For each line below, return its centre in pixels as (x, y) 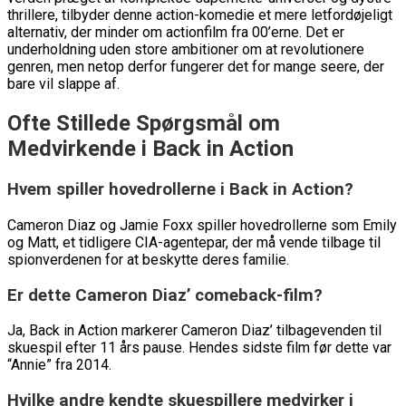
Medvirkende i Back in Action (150, 149)
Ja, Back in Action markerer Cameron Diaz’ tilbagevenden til (194, 331)
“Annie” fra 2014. (59, 365)
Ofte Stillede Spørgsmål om (144, 124)
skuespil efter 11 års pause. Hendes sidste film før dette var (199, 348)
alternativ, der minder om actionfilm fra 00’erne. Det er (176, 33)
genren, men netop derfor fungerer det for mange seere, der (196, 67)
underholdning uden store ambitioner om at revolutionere (186, 50)
